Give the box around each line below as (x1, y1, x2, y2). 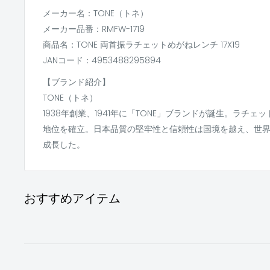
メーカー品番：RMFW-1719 (43, 23, 145, 36)
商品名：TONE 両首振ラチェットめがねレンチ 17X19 (43, 39, 240, 51)
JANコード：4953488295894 (43, 54, 161, 67)
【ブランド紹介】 (43, 76, 110, 88)
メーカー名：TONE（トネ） (43, 7, 148, 20)
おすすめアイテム (24, 191, 121, 206)
